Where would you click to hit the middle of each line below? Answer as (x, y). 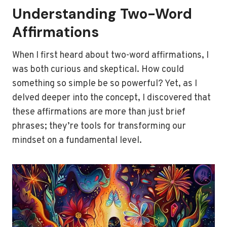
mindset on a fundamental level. (77, 141)
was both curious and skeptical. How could (98, 70)
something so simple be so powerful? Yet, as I (105, 84)
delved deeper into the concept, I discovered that (111, 98)
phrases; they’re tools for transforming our (99, 126)
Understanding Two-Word (102, 14)
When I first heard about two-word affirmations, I (110, 55)
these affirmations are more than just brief (99, 112)
